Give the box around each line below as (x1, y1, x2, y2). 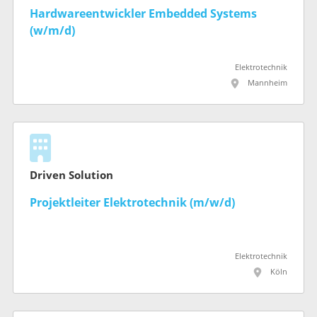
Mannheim (248, 79, 287, 88)
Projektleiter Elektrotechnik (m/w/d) (30, 195, 235, 209)
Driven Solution (30, 168, 113, 182)
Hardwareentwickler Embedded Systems (30, 7, 257, 21)
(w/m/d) (30, 24, 75, 38)
